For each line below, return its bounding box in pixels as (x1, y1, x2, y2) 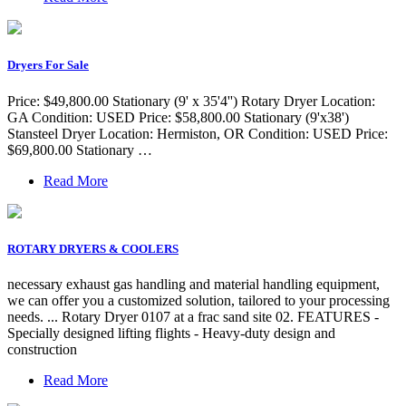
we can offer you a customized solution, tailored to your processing (7, 292, 390, 308)
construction (7, 341, 77, 357)
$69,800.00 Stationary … (7, 141, 152, 158)
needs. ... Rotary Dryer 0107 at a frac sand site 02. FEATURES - (7, 308, 379, 324)
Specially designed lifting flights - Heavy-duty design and (7, 324, 335, 341)
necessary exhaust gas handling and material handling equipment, (7, 275, 380, 292)
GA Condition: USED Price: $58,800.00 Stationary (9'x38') (7, 109, 349, 125)
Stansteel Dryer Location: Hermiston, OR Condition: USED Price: (7, 125, 388, 141)
